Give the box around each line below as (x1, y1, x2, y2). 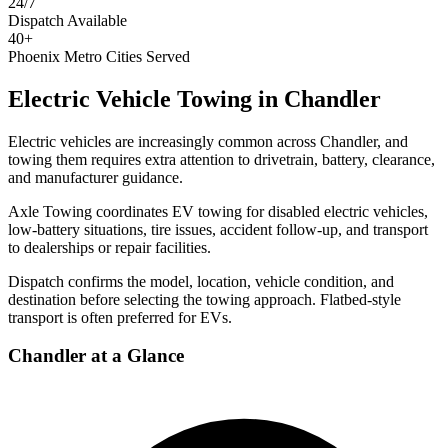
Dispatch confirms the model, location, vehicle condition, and (8, 272, 394, 290)
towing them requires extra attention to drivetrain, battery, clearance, (8, 150, 435, 168)
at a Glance (86, 345, 184, 367)
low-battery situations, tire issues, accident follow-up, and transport (8, 220, 428, 238)
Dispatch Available (8, 11, 127, 29)
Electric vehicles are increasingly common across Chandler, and (8, 132, 408, 150)
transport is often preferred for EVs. (8, 308, 232, 326)
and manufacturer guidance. (8, 168, 183, 186)
